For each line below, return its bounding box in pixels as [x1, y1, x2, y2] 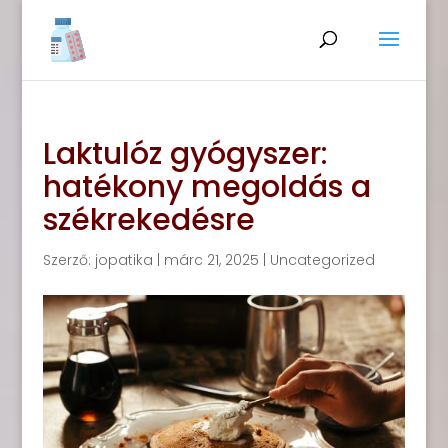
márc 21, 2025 [163, 250, 259, 270]
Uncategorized [269, 250, 375, 270]
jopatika [94, 250, 153, 270]
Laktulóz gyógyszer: [42, 133, 328, 175]
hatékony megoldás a [42, 166, 371, 208]
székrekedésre [42, 199, 255, 241]
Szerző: [42, 250, 95, 270]
